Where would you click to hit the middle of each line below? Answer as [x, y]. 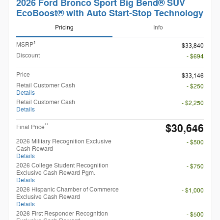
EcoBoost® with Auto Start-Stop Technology [110, 13]
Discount [28, 55]
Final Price [30, 127]
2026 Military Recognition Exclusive [64, 141]
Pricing [64, 28]
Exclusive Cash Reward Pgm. [56, 173]
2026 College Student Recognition [62, 165]
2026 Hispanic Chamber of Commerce [68, 189]
